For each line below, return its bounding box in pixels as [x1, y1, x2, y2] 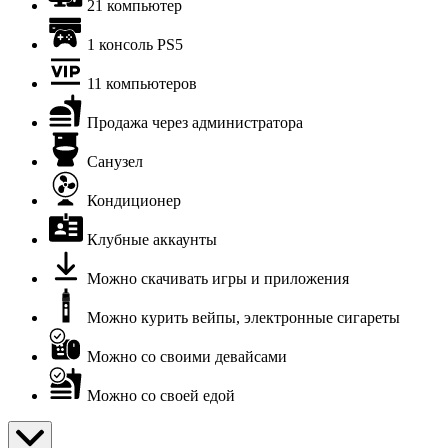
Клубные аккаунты [87, 230, 217, 248]
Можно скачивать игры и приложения [87, 269, 349, 287]
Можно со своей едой [87, 386, 235, 404]
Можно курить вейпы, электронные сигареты [87, 308, 400, 326]
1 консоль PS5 [87, 35, 183, 53]
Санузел [87, 152, 143, 170]
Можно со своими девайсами [87, 347, 287, 365]
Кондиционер [87, 191, 181, 209]
